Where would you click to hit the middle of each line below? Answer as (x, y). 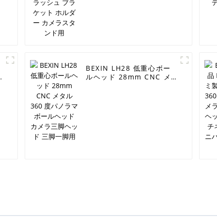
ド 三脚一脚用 (110, 103)
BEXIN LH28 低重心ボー (128, 68)
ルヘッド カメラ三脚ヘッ (129, 94)
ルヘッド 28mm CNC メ (129, 77)
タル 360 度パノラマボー (129, 86)
